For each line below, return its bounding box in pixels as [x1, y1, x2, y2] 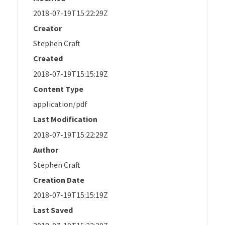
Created [33, 53, 63, 64]
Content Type [33, 83, 83, 94]
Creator [33, 23, 62, 33]
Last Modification [33, 114, 97, 125]
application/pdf [33, 99, 87, 109]
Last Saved [33, 205, 73, 215]
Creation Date [33, 174, 84, 185]
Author [33, 144, 58, 155]
